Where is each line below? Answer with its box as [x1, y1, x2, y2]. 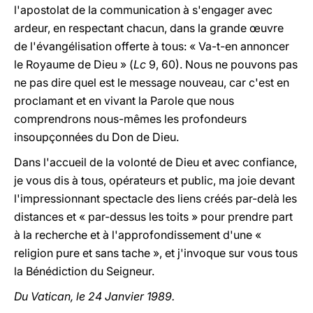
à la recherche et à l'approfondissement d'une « [14, 228, 261, 242]
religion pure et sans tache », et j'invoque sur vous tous [14, 246, 298, 260]
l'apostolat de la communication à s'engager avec [14, 3, 272, 17]
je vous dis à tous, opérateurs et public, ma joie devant [14, 173, 295, 187]
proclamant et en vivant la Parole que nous [14, 94, 234, 108]
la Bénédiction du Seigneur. [14, 264, 154, 278]
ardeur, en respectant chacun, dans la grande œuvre [14, 21, 284, 35]
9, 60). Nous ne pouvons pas [146, 57, 298, 71]
